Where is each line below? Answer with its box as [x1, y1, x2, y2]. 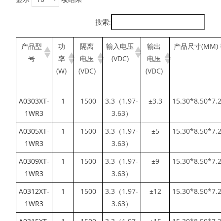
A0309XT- [19, 156, 50, 166]
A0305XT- [19, 126, 50, 136]
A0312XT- [19, 186, 50, 196]
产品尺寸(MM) [174, 41, 219, 51]
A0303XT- [19, 96, 50, 106]
